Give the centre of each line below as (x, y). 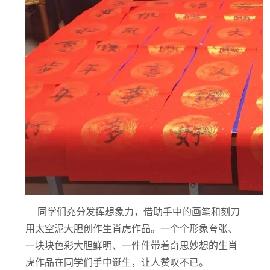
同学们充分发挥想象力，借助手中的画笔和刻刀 (133, 212)
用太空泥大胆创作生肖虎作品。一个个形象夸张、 (132, 229)
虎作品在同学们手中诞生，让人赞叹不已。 (117, 263)
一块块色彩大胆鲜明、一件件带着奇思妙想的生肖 (132, 246)
